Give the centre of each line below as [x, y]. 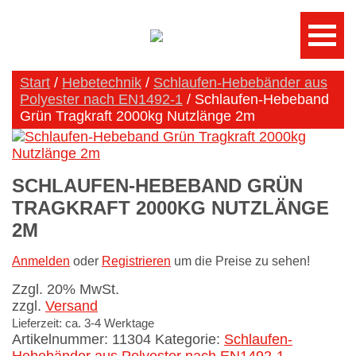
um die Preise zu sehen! [240, 261]
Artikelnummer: [62, 340]
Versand [72, 306]
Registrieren [136, 261]
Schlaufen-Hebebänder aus [240, 83]
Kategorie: [190, 340]
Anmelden [41, 261]
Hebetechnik [102, 83]
